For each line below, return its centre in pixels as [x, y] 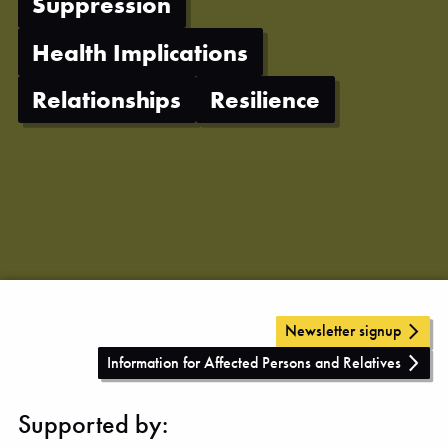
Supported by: [93, 424]
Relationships [107, 99]
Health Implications [140, 52]
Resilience [265, 99]
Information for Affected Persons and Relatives [254, 363]
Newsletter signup [343, 331]
